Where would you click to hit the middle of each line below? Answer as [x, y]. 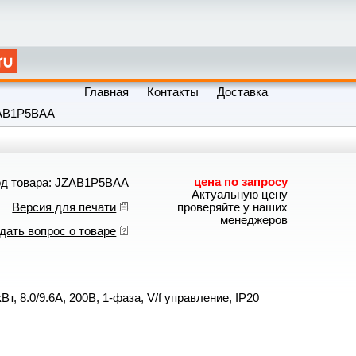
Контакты [173, 92]
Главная [107, 92]
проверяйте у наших [233, 208]
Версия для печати [64, 207]
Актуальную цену [240, 195]
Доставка [243, 92]
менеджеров [254, 221]
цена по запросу [241, 182]
